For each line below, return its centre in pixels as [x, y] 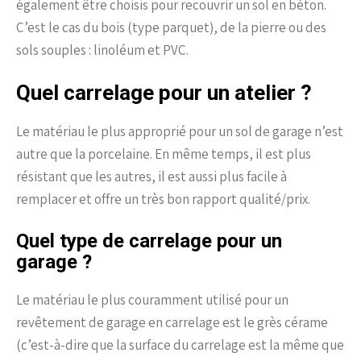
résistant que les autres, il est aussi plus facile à [151, 177]
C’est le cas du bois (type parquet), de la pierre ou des [171, 28]
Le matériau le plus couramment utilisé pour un [152, 300]
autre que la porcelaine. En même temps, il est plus [164, 154]
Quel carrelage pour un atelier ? [164, 93]
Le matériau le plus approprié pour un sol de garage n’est [180, 132]
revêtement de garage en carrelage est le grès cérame [172, 323]
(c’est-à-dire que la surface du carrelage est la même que [180, 345]
